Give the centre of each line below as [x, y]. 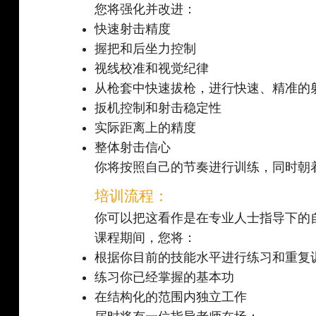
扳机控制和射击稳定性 [158, 108]
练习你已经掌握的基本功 [165, 278]
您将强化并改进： [146, 10]
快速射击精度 [133, 29]
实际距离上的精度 [146, 128]
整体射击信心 [133, 148]
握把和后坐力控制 [146, 49]
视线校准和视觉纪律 [152, 69]
